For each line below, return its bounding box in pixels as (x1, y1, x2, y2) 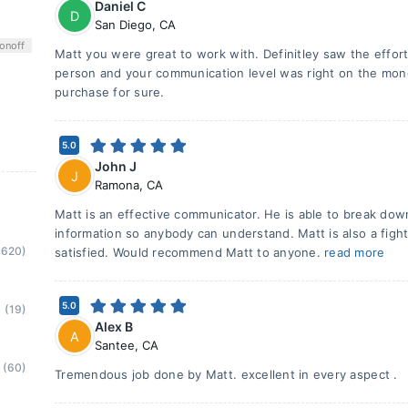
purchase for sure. (55, 85, 165, 99)
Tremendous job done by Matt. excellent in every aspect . (55, 367, 398, 382)
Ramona (95, 178, 139, 192)
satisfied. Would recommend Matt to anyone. (55, 245, 325, 260)
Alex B (95, 319, 133, 334)
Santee (95, 338, 135, 352)
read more (324, 245, 385, 260)
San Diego (95, 17, 152, 32)
